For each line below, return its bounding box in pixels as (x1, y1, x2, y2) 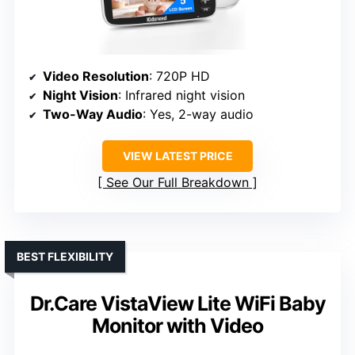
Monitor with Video (92, 313, 263, 338)
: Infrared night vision (118, 86, 245, 103)
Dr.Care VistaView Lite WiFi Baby (29, 291, 326, 315)
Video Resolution (43, 67, 149, 84)
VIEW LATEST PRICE (122, 148, 233, 162)
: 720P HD (149, 67, 210, 84)
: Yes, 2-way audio (143, 105, 254, 122)
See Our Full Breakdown (106, 174, 249, 190)
